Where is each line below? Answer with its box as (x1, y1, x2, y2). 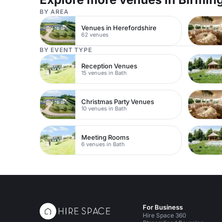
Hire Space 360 (143, 212, 186, 219)
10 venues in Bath (81, 105, 127, 112)
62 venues (81, 31, 109, 38)
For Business (143, 203, 183, 211)
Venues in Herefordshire (81, 23, 157, 32)
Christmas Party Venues (81, 97, 155, 106)
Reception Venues (81, 61, 138, 70)
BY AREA (40, 8, 69, 15)
